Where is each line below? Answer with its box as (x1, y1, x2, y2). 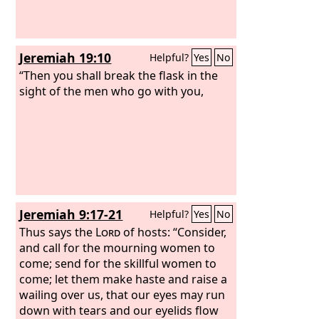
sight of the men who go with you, (19, 83, 204, 99)
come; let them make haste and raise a (19, 271, 228, 287)
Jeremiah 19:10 (19, 49, 112, 66)
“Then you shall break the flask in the (19, 67, 219, 83)
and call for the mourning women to (19, 239, 216, 256)
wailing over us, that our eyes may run (19, 286, 226, 303)
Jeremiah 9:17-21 (19, 206, 123, 223)
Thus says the (19, 224, 96, 240)
